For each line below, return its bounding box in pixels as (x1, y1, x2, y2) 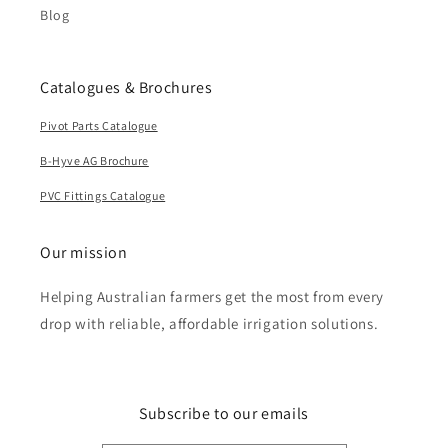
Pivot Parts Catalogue (40, 118, 158, 134)
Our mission (40, 242, 128, 264)
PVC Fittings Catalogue (40, 188, 166, 204)
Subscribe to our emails (139, 403, 309, 425)
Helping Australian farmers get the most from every (40, 287, 385, 307)
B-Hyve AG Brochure (40, 153, 149, 169)
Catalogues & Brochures (40, 77, 213, 99)
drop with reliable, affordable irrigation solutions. (40, 314, 379, 334)
